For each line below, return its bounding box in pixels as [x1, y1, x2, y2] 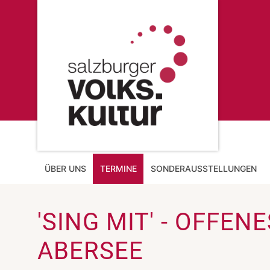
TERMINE [99, 163, 137, 174]
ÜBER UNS [44, 163, 86, 174]
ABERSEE [37, 237, 143, 265]
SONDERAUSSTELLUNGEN [151, 163, 257, 174]
